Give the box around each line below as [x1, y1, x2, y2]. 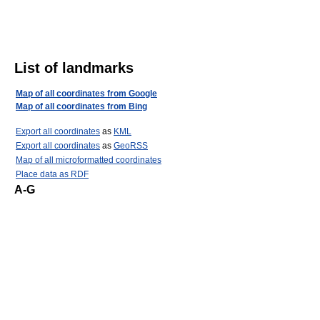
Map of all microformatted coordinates [16, 155, 161, 166]
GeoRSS [114, 141, 148, 151]
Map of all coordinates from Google [16, 89, 157, 99]
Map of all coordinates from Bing [16, 101, 147, 112]
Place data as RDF [16, 169, 89, 180]
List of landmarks [14, 60, 134, 76]
